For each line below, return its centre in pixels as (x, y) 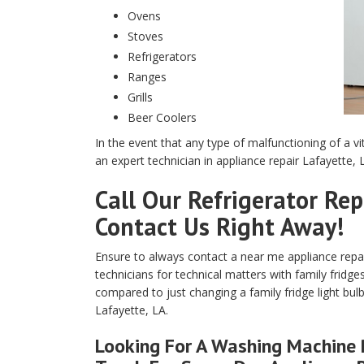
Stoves (145, 36)
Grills (140, 97)
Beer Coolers (162, 117)
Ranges (147, 77)
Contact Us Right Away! (219, 226)
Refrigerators (162, 56)
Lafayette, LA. (132, 310)
